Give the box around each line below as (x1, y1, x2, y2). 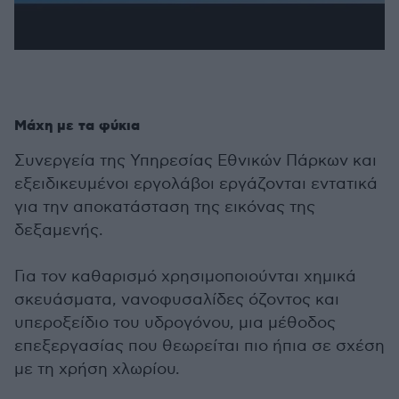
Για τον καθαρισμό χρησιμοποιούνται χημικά (14, 267, 356, 286)
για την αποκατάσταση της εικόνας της (14, 198, 315, 216)
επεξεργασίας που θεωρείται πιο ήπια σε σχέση (14, 337, 385, 355)
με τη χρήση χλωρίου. (14, 360, 180, 379)
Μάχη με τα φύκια (14, 117, 140, 135)
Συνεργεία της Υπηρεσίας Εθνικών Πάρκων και (14, 151, 377, 170)
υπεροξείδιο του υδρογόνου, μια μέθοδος (14, 313, 336, 332)
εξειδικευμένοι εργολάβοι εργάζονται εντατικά (14, 175, 378, 193)
